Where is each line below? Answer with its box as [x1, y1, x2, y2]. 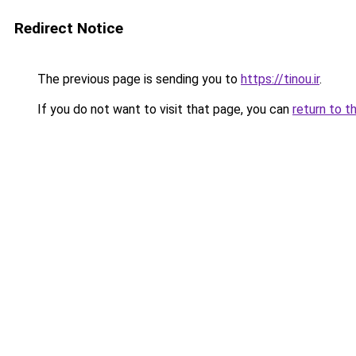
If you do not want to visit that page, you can [34, 102, 292, 117]
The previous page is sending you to [34, 72, 241, 87]
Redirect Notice [14, 19, 123, 37]
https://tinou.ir [241, 72, 319, 87]
